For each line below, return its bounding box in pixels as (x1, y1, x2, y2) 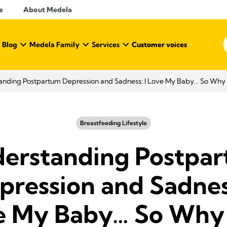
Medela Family (29, 40, 80, 49)
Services (92, 40, 120, 49)
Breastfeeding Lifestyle (80, 119, 147, 127)
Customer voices (132, 40, 187, 49)
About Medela (23, 5, 72, 14)
